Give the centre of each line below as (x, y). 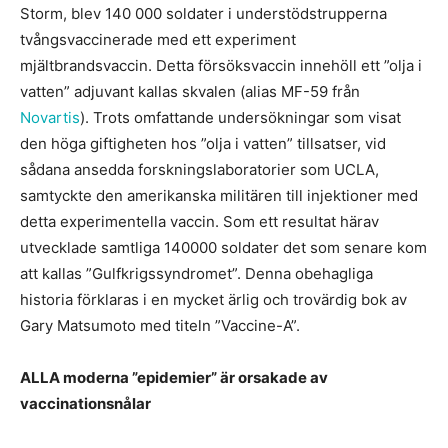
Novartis (50, 117)
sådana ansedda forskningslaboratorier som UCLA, (199, 169)
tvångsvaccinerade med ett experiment (158, 39)
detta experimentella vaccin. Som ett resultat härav (199, 221)
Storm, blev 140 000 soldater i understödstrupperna (203, 13)
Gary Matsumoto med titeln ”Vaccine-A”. (160, 325)
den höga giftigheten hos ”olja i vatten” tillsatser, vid (203, 143)
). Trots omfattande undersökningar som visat (240, 117)
